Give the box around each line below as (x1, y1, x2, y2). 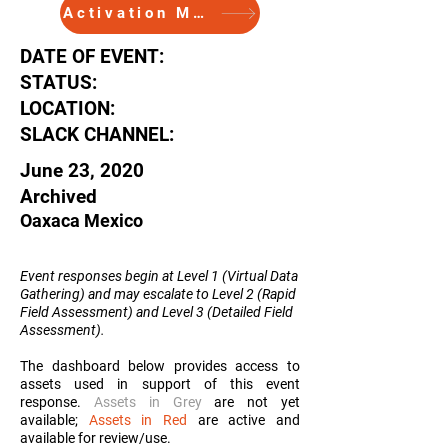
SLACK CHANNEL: (20, 123, 174, 146)
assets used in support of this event (20, 376, 300, 392)
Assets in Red (88, 412, 188, 428)
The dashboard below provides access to (20, 358, 300, 374)
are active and (187, 412, 301, 428)
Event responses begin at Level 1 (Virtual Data (20, 268, 298, 284)
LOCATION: (20, 97, 115, 120)
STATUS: (20, 71, 97, 94)
